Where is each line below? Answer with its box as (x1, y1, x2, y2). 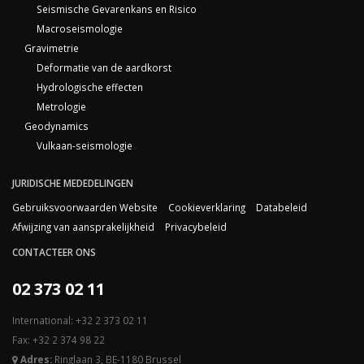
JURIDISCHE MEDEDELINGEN (12, 175, 133, 189)
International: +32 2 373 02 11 (12, 313, 148, 327)
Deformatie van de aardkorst (37, 60, 171, 74)
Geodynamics (24, 119, 89, 132)
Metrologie (37, 99, 86, 113)
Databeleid (256, 200, 307, 214)
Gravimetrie (24, 41, 79, 54)
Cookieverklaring (168, 200, 245, 214)
